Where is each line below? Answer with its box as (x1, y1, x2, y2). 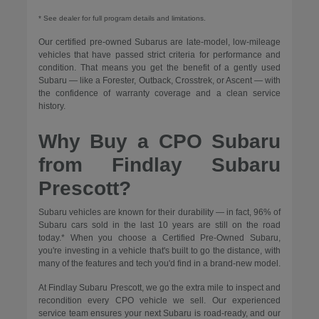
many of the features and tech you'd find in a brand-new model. (38, 258, 281, 269)
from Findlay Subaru (38, 154, 281, 177)
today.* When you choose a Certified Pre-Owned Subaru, (38, 233, 281, 244)
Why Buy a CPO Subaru (38, 130, 281, 153)
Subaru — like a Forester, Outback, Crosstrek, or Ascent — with (38, 75, 281, 86)
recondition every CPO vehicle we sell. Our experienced (38, 296, 281, 306)
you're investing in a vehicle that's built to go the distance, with (38, 246, 281, 256)
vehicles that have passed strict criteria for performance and (38, 50, 281, 61)
